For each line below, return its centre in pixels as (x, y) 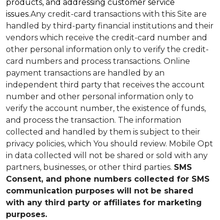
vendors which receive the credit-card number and (107, 38)
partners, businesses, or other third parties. (90, 167)
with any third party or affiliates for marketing (104, 203)
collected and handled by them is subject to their (103, 132)
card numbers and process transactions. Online (98, 61)
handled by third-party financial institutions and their (110, 26)
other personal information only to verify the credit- (107, 49)
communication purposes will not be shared (100, 191)
